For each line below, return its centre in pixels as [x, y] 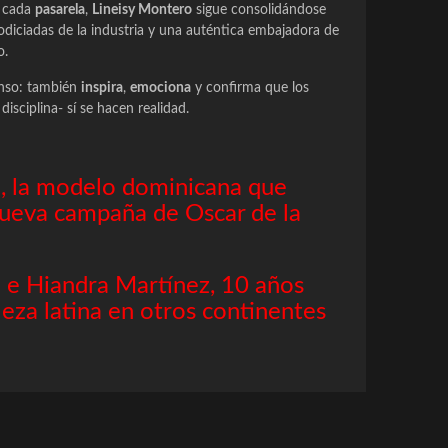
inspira [102, 88]
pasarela [60, 10]
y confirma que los [250, 88]
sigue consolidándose [259, 10]
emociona [160, 88]
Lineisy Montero [142, 10]
